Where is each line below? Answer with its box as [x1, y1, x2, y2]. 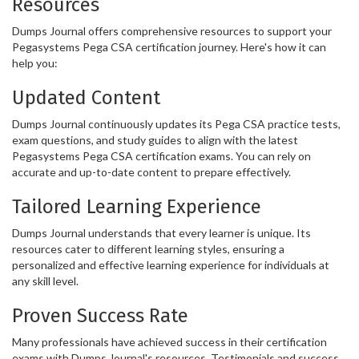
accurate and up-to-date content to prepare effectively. [12, 164, 291, 179]
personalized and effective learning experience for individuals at [12, 257, 329, 272]
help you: [12, 55, 58, 70]
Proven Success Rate [12, 304, 188, 327]
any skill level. [12, 273, 79, 288]
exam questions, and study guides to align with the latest [12, 132, 298, 147]
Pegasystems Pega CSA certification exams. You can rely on [12, 148, 311, 163]
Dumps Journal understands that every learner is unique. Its [12, 225, 311, 240]
